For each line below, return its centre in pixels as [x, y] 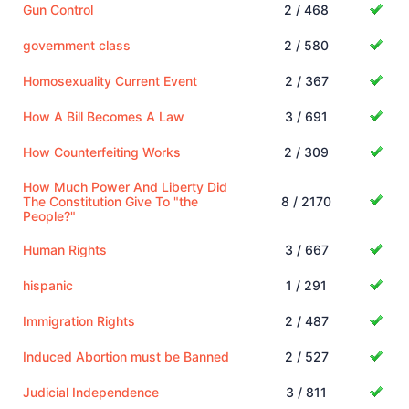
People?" [49, 215]
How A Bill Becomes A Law [104, 116]
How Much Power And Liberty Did [125, 186]
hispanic [48, 285]
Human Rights [65, 249]
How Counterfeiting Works [102, 152]
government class [77, 45]
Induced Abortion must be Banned [126, 356]
